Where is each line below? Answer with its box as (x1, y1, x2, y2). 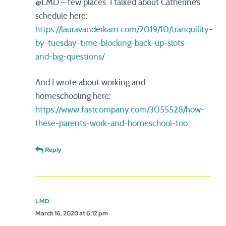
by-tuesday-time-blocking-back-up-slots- (35, 39, 188, 47)
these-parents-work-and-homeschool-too (35, 119, 188, 128)
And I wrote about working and (35, 78, 145, 87)
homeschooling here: (35, 92, 111, 100)
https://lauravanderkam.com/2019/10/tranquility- (35, 25, 212, 34)
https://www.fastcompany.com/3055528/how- (35, 105, 204, 114)
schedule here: (35, 12, 88, 20)
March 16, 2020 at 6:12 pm (35, 209, 108, 217)
